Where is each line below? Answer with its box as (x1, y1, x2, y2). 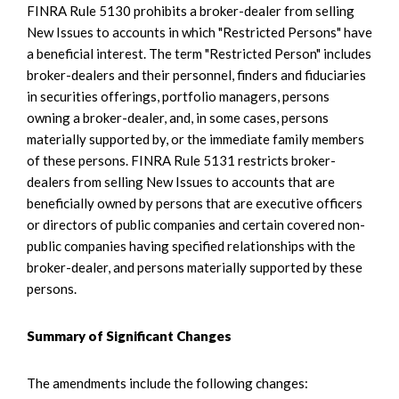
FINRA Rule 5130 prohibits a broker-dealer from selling (27, 3, 354, 20)
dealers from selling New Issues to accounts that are (27, 174, 335, 191)
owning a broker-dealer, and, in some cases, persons (27, 110, 329, 126)
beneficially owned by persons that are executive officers (27, 195, 362, 212)
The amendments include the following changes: (27, 375, 308, 392)
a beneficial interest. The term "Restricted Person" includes (27, 45, 371, 62)
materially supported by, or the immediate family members (27, 131, 364, 148)
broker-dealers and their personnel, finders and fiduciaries (27, 67, 366, 84)
